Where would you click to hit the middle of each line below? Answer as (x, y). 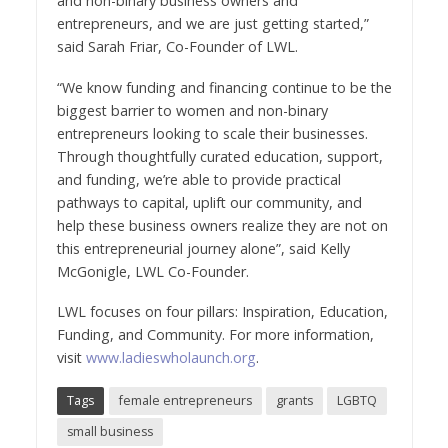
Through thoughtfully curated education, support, (219, 156)
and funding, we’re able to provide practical (198, 179)
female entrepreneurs (185, 401)
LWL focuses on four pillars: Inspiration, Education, (222, 312)
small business (109, 432)
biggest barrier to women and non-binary (192, 110)
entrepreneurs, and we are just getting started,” (212, 23)
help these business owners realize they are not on (222, 225)
